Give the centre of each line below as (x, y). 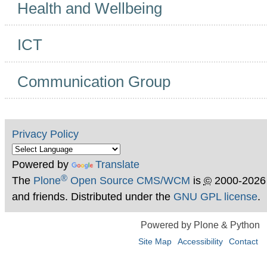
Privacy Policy (45, 134)
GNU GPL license (215, 196)
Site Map (155, 242)
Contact (244, 242)
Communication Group (94, 81)
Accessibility (200, 242)
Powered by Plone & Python (200, 224)
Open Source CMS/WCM (128, 180)
